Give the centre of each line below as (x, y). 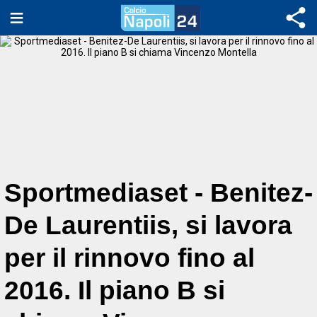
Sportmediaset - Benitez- (158, 193)
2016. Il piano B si (115, 290)
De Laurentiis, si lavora (148, 225)
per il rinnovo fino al (129, 258)
